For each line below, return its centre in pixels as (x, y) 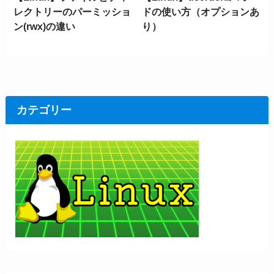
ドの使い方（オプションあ (201, 11)
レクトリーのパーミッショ (72, 11)
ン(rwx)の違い (45, 26)
